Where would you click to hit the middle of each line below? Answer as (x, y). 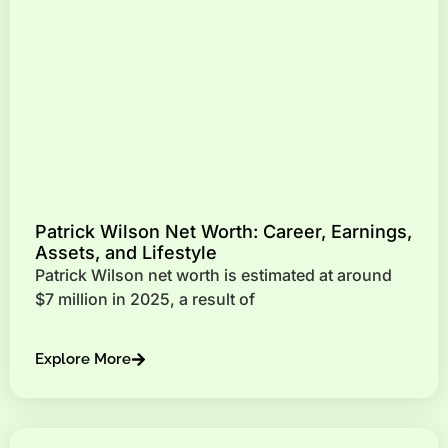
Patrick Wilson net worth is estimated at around (213, 274)
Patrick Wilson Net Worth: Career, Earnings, (223, 231)
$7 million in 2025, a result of (145, 298)
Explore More (83, 359)
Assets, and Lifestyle (126, 252)
